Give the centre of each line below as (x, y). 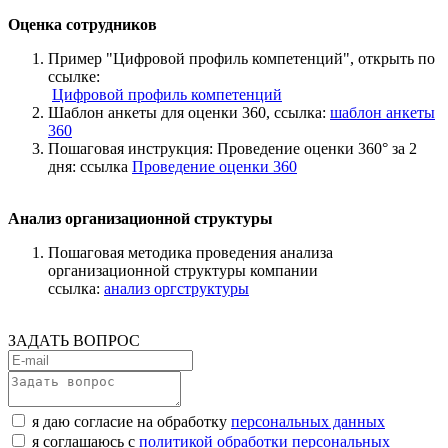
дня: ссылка (90, 166)
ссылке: (74, 76)
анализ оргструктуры (176, 288)
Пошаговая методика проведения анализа (190, 252)
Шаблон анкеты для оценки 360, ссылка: (189, 112)
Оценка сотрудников (82, 24)
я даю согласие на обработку (131, 421)
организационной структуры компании (183, 270)
